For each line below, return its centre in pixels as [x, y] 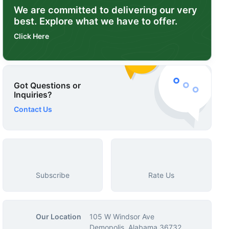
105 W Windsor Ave [122, 216]
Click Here [31, 36]
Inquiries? [33, 95]
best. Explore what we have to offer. [95, 21]
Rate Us [162, 175]
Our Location [58, 216]
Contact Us [33, 109]
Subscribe [52, 175]
